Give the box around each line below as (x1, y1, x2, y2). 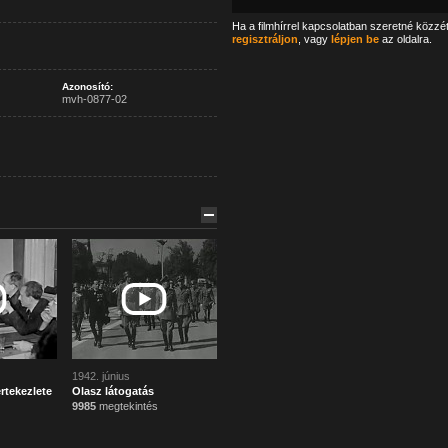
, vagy (297, 33, 331, 45)
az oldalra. (378, 33, 432, 45)
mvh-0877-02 (61, 93, 127, 105)
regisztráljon (231, 33, 298, 45)
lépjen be (330, 33, 379, 45)
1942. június (71, 370, 130, 382)
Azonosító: (61, 81, 113, 92)
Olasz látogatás (71, 385, 154, 397)
